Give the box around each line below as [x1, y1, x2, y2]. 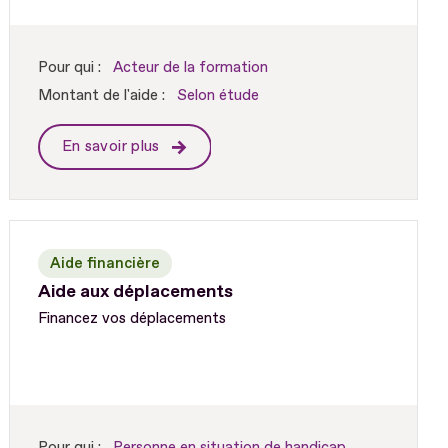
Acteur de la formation [112, 58, 268, 78]
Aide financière [49, 253, 160, 273]
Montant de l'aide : [37, 86, 165, 106]
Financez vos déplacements [37, 308, 226, 328]
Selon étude [176, 86, 259, 106]
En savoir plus [61, 137, 165, 157]
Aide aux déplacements [37, 279, 233, 303]
